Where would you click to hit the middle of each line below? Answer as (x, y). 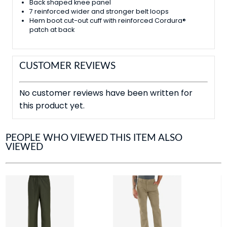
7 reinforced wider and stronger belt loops (99, 12)
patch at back (52, 30)
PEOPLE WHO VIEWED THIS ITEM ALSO (94, 138)
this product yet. (52, 106)
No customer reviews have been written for (106, 93)
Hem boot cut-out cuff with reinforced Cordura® (108, 21)
